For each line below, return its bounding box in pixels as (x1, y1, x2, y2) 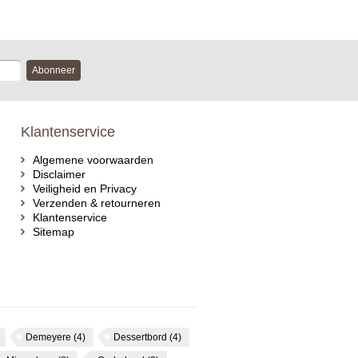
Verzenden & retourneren (33, 197, 161, 209)
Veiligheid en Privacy (33, 182, 137, 195)
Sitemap (33, 225, 74, 238)
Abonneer (31, 65, 75, 76)
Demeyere (26, 332, 74, 343)
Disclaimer (33, 168, 86, 181)
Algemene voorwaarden (33, 153, 153, 166)
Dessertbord (113, 332, 169, 343)
